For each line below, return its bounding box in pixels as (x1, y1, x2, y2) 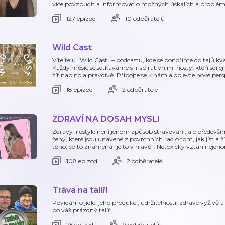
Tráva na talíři (52, 185, 108, 195)
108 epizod (66, 157, 97, 165)
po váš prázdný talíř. (52, 206, 112, 214)
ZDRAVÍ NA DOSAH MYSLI (52, 114, 160, 124)
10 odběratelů (125, 14, 165, 22)
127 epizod (66, 14, 96, 22)
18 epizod (66, 85, 93, 93)
